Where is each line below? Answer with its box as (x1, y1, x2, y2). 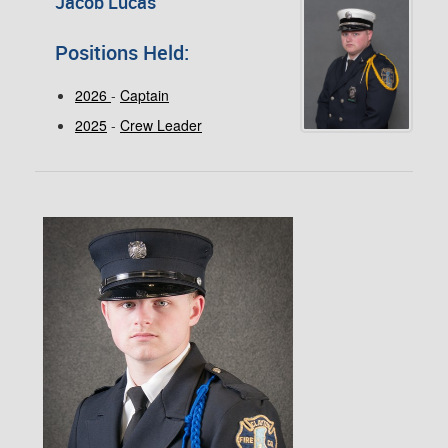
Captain (120, 85, 169, 105)
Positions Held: (55, 39, 189, 66)
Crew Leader (120, 115, 202, 135)
